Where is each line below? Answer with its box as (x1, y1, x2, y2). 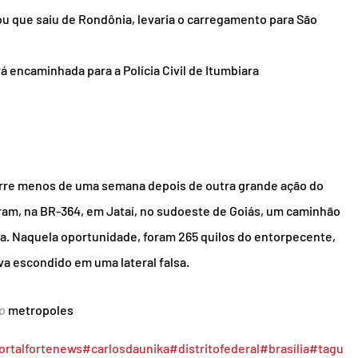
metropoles (8, 302, 74, 318)
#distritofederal (169, 340, 260, 356)
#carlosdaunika (82, 340, 169, 356)
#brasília (260, 340, 309, 356)
